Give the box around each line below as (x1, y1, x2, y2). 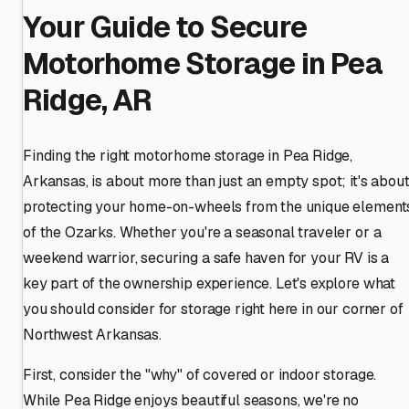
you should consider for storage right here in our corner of (23, 299, 404, 319)
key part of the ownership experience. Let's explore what (23, 273, 396, 293)
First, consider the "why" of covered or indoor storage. (23, 364, 377, 384)
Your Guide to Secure (23, 8, 307, 47)
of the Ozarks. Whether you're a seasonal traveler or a (23, 222, 382, 242)
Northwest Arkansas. (23, 324, 162, 344)
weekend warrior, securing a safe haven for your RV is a (23, 247, 390, 267)
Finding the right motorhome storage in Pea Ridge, (23, 145, 353, 165)
